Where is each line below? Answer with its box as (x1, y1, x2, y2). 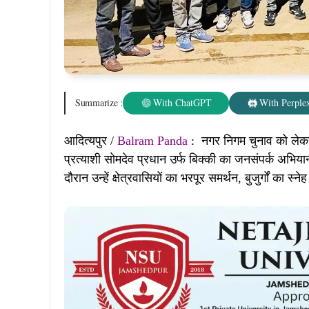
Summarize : (75, 96, 123, 110)
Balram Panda (117, 133, 188, 148)
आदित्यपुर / (64, 133, 117, 148)
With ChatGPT (152, 96, 212, 110)
